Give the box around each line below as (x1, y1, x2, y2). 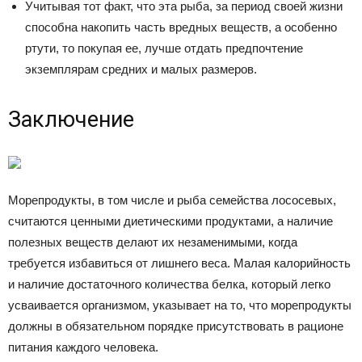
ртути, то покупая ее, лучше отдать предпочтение (25, 40, 303, 55)
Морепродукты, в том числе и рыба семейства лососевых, (8, 192, 336, 207)
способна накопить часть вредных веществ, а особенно (25, 19, 337, 34)
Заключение (8, 106, 134, 133)
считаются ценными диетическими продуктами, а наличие (8, 213, 333, 228)
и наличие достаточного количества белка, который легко (8, 276, 330, 291)
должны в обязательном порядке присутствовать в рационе (8, 318, 343, 333)
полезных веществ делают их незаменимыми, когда (8, 234, 297, 249)
